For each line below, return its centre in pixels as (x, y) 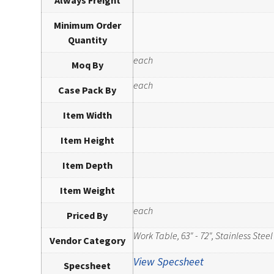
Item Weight (87, 191)
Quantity (87, 40)
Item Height (87, 140)
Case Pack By (87, 90)
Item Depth (87, 165)
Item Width (87, 115)
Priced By (87, 216)
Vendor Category (87, 241)
